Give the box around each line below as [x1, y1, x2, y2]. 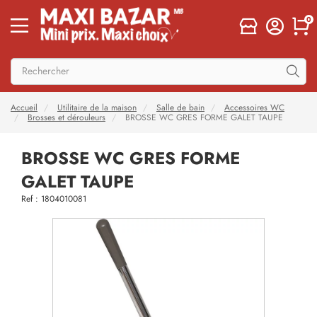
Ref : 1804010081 [21, 193, 86, 204]
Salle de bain [156, 102, 204, 113]
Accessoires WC [224, 102, 284, 113]
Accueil [11, 102, 38, 113]
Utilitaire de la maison [57, 102, 137, 113]
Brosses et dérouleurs [28, 112, 105, 123]
